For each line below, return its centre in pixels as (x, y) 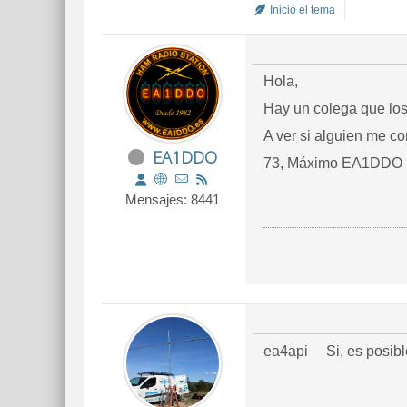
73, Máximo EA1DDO (333, 163)
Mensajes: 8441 (173, 199)
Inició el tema (301, 10)
